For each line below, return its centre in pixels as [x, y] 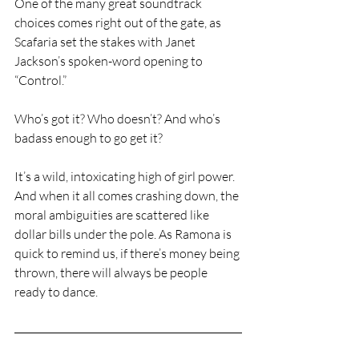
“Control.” [40, 80]
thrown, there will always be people [112, 272]
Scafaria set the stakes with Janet [106, 41]
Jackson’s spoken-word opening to [110, 61]
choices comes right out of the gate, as [119, 22]
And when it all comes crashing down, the [128, 195]
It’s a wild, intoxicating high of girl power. [126, 176]
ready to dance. [56, 291]
